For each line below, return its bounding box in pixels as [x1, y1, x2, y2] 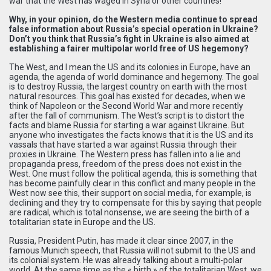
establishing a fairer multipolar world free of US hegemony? [9, 43, 249, 53]
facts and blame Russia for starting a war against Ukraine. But [9, 120, 244, 130]
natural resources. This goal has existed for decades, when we [9, 91, 246, 101]
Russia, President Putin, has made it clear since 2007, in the [9, 235, 233, 246]
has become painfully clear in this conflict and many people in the [9, 178, 256, 188]
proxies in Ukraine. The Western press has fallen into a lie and [9, 149, 241, 159]
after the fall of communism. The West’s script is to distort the [9, 110, 244, 120]
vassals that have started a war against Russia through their [9, 139, 237, 149]
